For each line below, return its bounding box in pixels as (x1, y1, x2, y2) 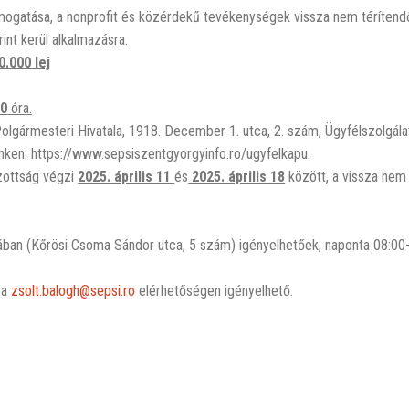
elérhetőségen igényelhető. (135, 281, 294, 299)
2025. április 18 (188, 167, 286, 185)
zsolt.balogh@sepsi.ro (11, 281, 136, 299)
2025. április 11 (78, 167, 175, 185)
